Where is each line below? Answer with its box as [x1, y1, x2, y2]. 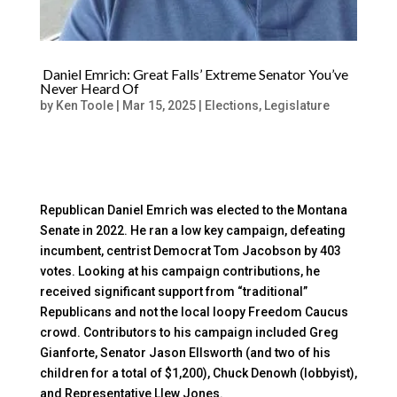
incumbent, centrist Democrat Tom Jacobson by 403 [39, 244, 341, 259]
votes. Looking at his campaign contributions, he [39, 264, 320, 279]
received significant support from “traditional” [39, 284, 307, 300]
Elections [204, 98, 259, 113]
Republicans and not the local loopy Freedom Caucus [39, 305, 348, 320]
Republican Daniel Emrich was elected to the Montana [39, 203, 347, 218]
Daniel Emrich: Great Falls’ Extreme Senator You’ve [39, 66, 348, 83]
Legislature [263, 98, 330, 113]
